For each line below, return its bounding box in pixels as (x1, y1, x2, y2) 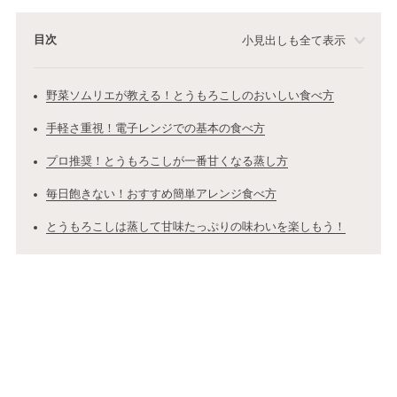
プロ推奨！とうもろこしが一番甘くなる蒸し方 (45, 154, 288, 168)
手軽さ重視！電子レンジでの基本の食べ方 (45, 121, 265, 136)
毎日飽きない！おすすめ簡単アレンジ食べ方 (45, 187, 276, 201)
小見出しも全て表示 (242, 33, 346, 47)
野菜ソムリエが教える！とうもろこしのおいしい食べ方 (45, 89, 334, 103)
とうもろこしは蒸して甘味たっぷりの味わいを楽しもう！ (45, 220, 346, 234)
